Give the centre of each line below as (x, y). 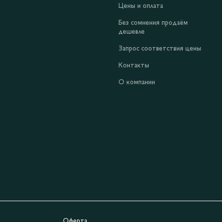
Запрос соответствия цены (160, 49)
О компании (137, 83)
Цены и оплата (141, 6)
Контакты (134, 66)
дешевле (132, 32)
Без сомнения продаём (153, 23)
